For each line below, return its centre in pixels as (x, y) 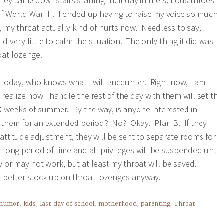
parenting (155, 204)
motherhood (117, 204)
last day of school (67, 204)
